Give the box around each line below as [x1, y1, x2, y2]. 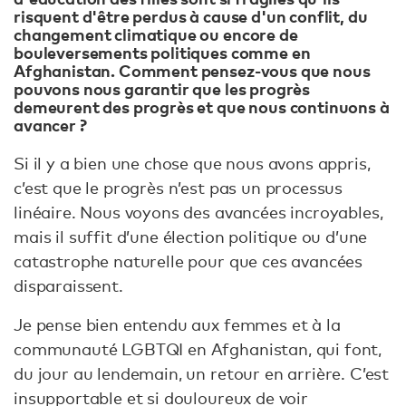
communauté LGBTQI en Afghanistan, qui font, [14, 339, 382, 360]
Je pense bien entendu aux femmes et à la [14, 314, 341, 335]
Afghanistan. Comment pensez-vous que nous [14, 58, 371, 82]
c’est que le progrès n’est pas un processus [14, 178, 343, 198]
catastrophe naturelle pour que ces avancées [14, 251, 363, 272]
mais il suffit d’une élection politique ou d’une [14, 227, 368, 247]
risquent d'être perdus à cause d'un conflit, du [14, 4, 368, 27]
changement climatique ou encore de [14, 22, 298, 45]
